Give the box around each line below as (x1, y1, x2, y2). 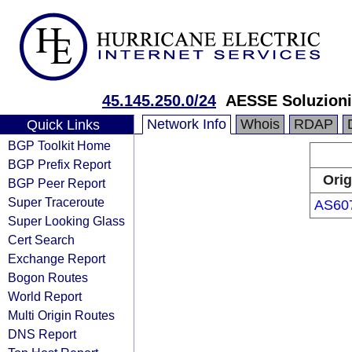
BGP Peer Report (8, 176, 105, 190)
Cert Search (8, 233, 75, 247)
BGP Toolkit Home (8, 138, 111, 152)
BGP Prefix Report (8, 157, 111, 171)
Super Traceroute (8, 195, 104, 209)
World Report (8, 289, 82, 303)
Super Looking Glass (8, 214, 125, 228)
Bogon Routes (8, 270, 88, 284)
